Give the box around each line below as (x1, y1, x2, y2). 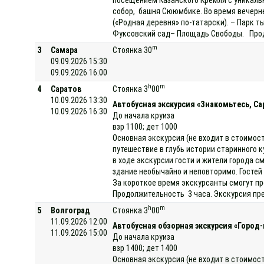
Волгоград (51, 205, 91, 215)
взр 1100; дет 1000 (113, 121, 178, 131)
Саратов (51, 84, 82, 94)
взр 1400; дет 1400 (113, 243, 178, 253)
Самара (51, 45, 78, 55)
